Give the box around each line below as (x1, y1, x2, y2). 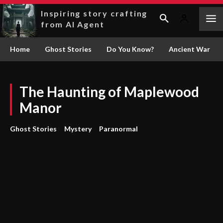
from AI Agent (41, 19, 105, 29)
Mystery (64, 124, 92, 133)
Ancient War (169, 45, 210, 53)
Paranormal (99, 124, 138, 133)
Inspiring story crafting (41, 8, 148, 18)
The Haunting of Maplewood (19, 83, 199, 100)
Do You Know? (107, 45, 154, 53)
